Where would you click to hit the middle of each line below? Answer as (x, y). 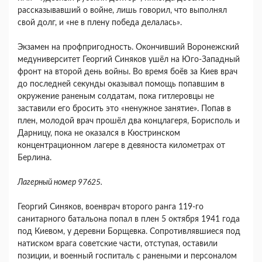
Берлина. (36, 158)
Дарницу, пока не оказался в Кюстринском (99, 134)
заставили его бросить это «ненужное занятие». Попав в (124, 109)
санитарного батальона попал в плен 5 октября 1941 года (129, 220)
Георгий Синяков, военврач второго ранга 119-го (111, 207)
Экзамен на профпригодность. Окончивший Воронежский (128, 48)
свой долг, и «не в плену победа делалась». (101, 23)
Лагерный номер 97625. (61, 183)
